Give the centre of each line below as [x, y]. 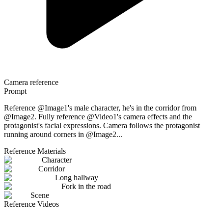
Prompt [15, 91]
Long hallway [77, 178]
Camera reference [31, 82]
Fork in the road [86, 187]
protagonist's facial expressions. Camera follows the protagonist [102, 126]
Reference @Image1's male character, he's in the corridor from [100, 108]
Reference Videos [31, 204]
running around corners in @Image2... [63, 135]
